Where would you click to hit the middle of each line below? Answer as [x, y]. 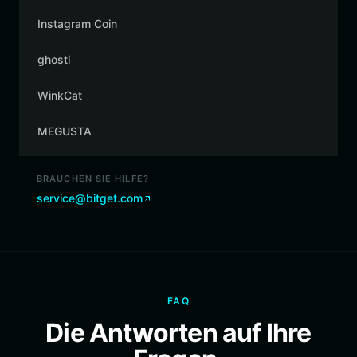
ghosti [54, 59]
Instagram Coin [77, 24]
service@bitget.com [90, 198]
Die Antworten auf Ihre [178, 333]
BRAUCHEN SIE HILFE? [93, 178]
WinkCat [60, 95]
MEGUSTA [65, 131]
